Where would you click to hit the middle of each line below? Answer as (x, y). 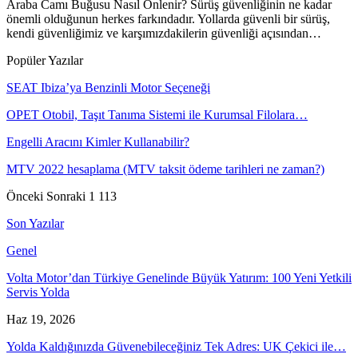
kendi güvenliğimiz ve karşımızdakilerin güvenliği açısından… (164, 33)
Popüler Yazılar (45, 60)
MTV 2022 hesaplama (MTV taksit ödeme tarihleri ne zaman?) (165, 169)
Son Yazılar (35, 223)
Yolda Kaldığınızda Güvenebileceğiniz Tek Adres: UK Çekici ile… (176, 346)
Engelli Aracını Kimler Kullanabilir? (98, 141)
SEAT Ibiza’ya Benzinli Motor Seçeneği (108, 87)
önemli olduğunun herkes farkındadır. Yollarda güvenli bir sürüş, (168, 18)
